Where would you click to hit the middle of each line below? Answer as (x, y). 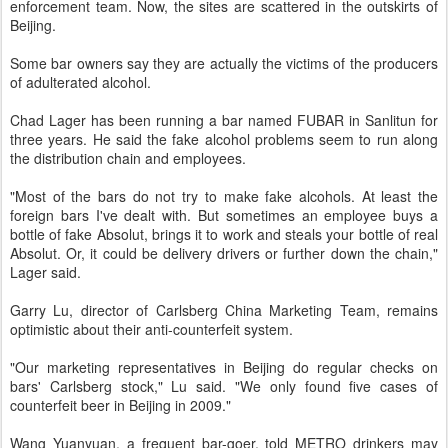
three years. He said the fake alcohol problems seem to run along (224, 139)
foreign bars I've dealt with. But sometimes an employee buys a (224, 215)
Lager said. (45, 272)
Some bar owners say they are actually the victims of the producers (224, 63)
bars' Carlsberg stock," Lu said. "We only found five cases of (224, 386)
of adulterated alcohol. (80, 82)
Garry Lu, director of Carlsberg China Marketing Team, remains (224, 310)
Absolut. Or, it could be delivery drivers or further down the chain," (224, 253)
